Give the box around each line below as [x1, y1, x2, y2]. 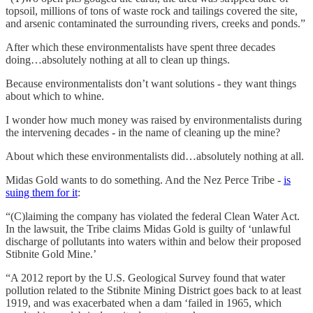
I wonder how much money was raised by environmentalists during [6, 113, 302, 126]
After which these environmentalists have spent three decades [6, 41, 275, 53]
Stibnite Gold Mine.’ [6, 247, 96, 260]
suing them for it [6, 186, 78, 198]
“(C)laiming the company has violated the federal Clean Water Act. [6, 210, 300, 222]
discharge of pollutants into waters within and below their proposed [6, 235, 301, 247]
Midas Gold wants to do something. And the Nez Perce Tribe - [6, 173, 284, 186]
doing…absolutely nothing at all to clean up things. [6, 53, 230, 66]
